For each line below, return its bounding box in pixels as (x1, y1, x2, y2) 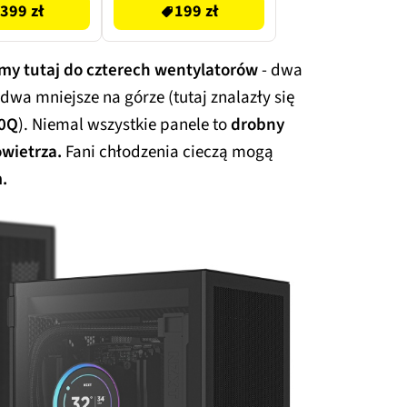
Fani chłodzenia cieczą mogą (62, 139, 273, 164)
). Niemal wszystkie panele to (18, 112, 231, 137)
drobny (231, 112, 284, 137)
